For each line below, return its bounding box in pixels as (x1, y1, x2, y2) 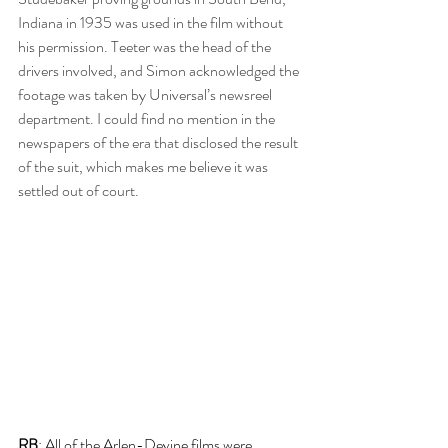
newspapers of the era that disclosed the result (18, 131, 301, 155)
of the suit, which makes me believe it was (18, 155, 271, 179)
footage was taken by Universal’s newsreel (18, 83, 275, 107)
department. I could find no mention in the (18, 107, 278, 131)
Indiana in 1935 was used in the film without (18, 11, 286, 35)
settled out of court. (18, 179, 139, 203)
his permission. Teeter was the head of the (18, 35, 274, 59)
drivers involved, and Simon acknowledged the (18, 59, 302, 83)
